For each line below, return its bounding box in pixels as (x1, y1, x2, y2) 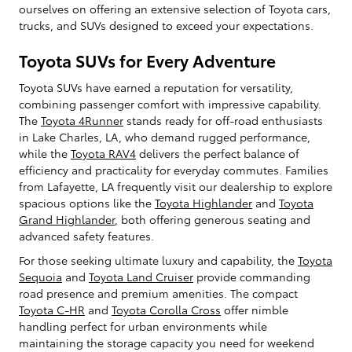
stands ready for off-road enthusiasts (123, 112, 323, 128)
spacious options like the (19, 194, 155, 211)
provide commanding (193, 268, 310, 284)
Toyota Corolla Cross (112, 301, 221, 317)
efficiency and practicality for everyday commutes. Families (19, 161, 328, 178)
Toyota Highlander (155, 194, 252, 211)
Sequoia (19, 268, 62, 284)
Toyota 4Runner (41, 112, 123, 128)
